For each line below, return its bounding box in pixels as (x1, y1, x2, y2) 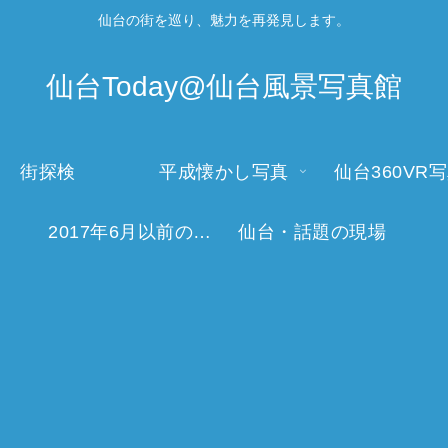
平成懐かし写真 (159, 161, 289, 182)
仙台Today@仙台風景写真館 (46, 70, 402, 102)
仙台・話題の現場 (238, 221, 386, 242)
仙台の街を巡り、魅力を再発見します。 (98, 12, 350, 29)
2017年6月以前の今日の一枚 (193, 221, 211, 242)
